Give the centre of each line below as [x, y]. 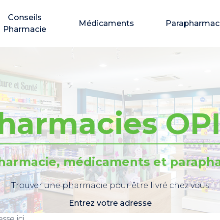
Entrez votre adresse [110, 203]
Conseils [25, 17]
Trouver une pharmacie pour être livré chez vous [110, 185]
